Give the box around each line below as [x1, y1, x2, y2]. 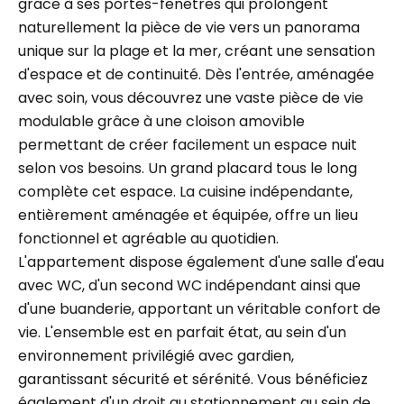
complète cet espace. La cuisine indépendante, [18, 181, 353, 202]
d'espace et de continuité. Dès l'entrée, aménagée [18, 64, 374, 85]
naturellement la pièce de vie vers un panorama [18, 17, 360, 38]
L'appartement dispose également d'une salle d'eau [18, 252, 384, 272]
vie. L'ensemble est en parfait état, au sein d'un [18, 322, 346, 343]
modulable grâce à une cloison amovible [18, 111, 305, 132]
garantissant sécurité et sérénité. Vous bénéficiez [18, 369, 368, 390]
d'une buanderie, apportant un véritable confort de [18, 298, 381, 319]
